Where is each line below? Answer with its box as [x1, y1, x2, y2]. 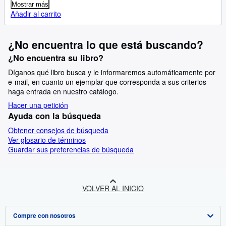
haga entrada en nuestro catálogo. [8, 86, 119, 96]
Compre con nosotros [13, 211, 76, 220]
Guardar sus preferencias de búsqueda [8, 144, 134, 154]
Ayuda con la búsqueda [8, 110, 101, 122]
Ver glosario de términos [8, 135, 86, 145]
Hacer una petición [8, 100, 68, 110]
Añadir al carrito [11, 9, 61, 19]
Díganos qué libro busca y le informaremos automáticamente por [8, 67, 215, 77]
